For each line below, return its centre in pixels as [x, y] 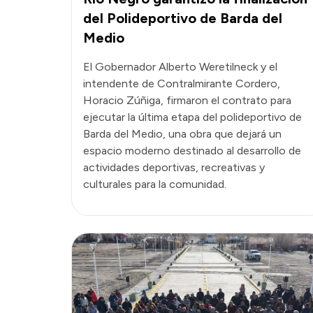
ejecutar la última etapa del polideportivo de [192, 117]
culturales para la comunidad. [155, 184]
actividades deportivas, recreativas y [174, 167]
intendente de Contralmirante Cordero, [182, 83]
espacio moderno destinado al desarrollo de [192, 150]
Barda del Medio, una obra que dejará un [182, 133]
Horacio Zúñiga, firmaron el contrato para [187, 100]
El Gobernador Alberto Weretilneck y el [180, 66]
